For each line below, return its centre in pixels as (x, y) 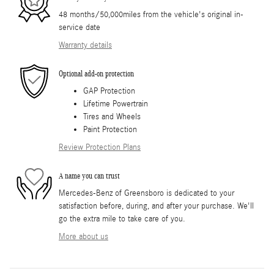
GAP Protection (109, 91)
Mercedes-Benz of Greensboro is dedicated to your (146, 194)
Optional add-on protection (96, 73)
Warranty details (85, 46)
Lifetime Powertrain (116, 104)
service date (80, 28)
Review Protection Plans (100, 148)
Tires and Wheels (112, 117)
